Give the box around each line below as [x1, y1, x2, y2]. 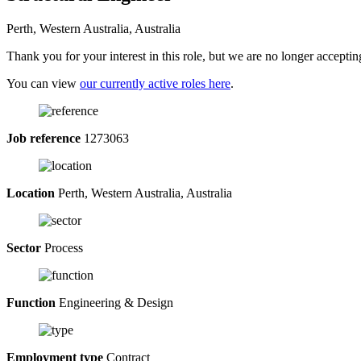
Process [41, 240, 83, 255]
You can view [6, 76, 80, 90]
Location [6, 185, 55, 200]
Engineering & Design [56, 295, 173, 309]
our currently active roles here [80, 76, 230, 90]
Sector [6, 240, 41, 255]
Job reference [6, 131, 81, 145]
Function [6, 295, 56, 309]
